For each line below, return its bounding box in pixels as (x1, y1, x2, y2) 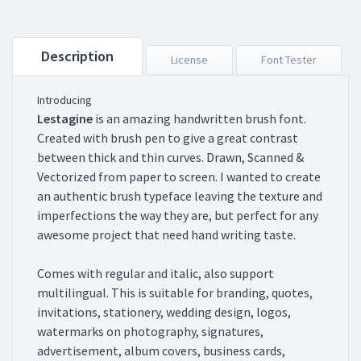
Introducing (37, 93, 92, 108)
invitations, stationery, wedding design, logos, (37, 304, 291, 321)
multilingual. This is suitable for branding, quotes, (37, 284, 313, 301)
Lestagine (37, 110, 93, 127)
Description (41, 47, 114, 66)
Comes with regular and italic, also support (37, 265, 274, 282)
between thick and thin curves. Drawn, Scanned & (37, 149, 304, 166)
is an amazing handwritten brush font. (93, 110, 306, 127)
